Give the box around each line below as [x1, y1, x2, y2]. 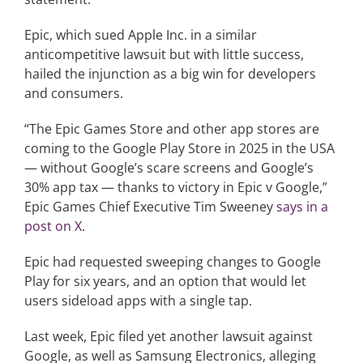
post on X [23, 217, 82, 235]
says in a [275, 198, 328, 216]
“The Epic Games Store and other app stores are [23, 120, 319, 138]
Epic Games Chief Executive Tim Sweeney [23, 198, 276, 216]
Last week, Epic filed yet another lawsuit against [23, 327, 313, 345]
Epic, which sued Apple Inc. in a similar [23, 26, 257, 44]
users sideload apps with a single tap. [23, 292, 252, 310]
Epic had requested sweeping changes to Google [23, 253, 321, 271]
